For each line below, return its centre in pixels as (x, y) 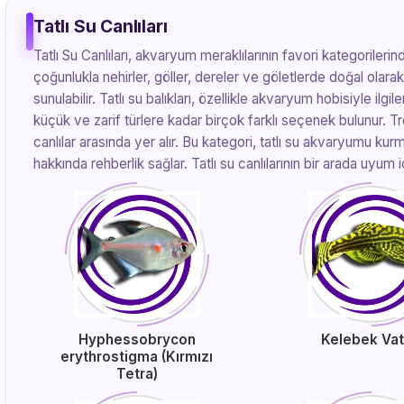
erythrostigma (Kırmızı (137, 357)
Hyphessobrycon (137, 340)
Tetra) (137, 374)
